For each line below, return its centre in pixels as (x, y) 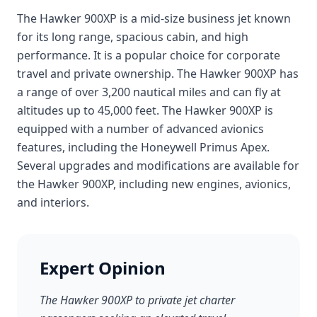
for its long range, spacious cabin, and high (133, 37)
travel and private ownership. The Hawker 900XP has (158, 74)
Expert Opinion (103, 268)
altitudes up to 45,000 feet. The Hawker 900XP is (145, 110)
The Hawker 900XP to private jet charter (137, 300)
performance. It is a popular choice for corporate (149, 55)
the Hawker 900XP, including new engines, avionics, (154, 184)
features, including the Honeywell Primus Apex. (143, 147)
